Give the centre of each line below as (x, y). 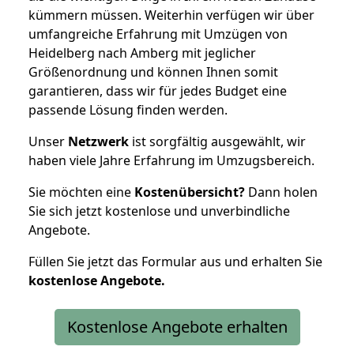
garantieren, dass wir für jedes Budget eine (158, 90)
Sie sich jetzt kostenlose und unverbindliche (159, 211)
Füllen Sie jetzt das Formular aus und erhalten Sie (175, 261)
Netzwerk (98, 141)
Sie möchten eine (81, 192)
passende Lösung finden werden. (128, 109)
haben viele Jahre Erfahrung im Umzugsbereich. (171, 160)
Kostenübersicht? (190, 192)
